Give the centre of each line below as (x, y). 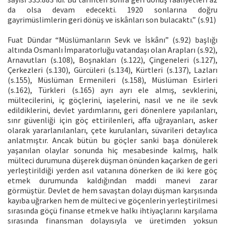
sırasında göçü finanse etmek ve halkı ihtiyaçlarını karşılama (113, 210)
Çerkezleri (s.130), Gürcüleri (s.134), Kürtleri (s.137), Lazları (113, 70)
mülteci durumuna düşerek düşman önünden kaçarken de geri (113, 160)
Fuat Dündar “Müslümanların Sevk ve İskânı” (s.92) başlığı (113, 39)
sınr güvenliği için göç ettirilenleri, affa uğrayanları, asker (113, 120)
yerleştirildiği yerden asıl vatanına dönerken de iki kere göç (113, 170)
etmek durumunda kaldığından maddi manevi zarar (113, 180)
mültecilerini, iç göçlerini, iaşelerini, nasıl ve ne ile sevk (113, 100)
